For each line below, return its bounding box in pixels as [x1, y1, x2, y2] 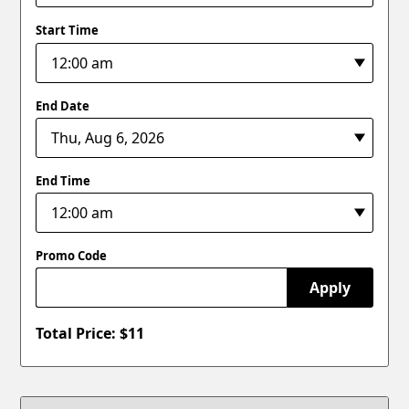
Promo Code [36, 247, 108, 264]
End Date [36, 97, 90, 114]
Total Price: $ [36, 323, 129, 344]
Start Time [36, 22, 100, 39]
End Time [36, 172, 91, 189]
